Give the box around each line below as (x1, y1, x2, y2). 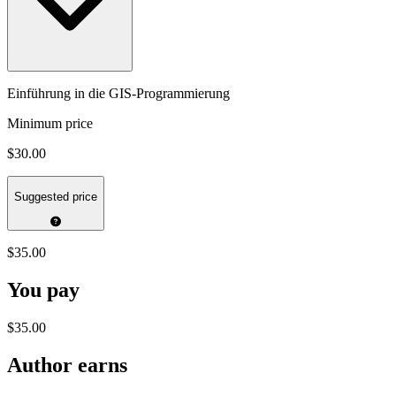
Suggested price (14, 190, 97, 204)
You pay (7, 278, 80, 302)
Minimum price (7, 115, 93, 131)
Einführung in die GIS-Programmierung (7, 85, 230, 101)
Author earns (7, 354, 127, 377)
